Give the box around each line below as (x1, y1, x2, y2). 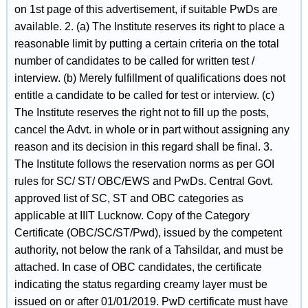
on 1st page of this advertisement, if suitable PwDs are (14, 3, 278, 15)
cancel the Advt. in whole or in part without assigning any (14, 124, 289, 135)
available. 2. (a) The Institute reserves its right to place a (14, 21, 285, 32)
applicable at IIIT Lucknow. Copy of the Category (14, 210, 250, 221)
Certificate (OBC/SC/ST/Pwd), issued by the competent (14, 227, 282, 239)
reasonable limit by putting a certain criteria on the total (14, 38, 279, 49)
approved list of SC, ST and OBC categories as (14, 192, 243, 204)
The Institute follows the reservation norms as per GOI (14, 158, 274, 170)
